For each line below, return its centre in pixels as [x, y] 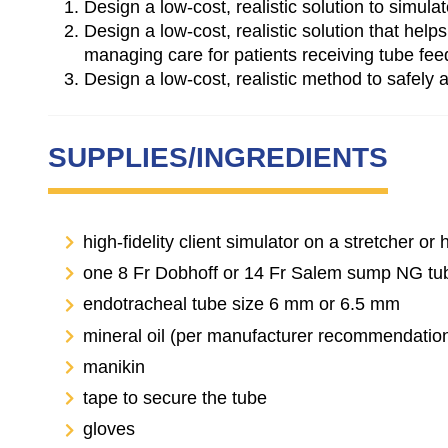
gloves [109, 429]
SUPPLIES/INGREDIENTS [218, 157]
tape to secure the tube [175, 398]
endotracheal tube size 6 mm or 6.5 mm [241, 304]
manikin [114, 366]
